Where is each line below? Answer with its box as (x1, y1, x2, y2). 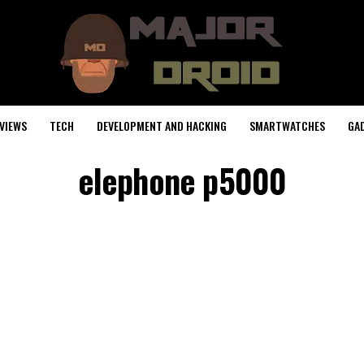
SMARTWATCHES (249, 117, 325, 134)
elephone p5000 (77, 156, 287, 205)
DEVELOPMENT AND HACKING (97, 117, 227, 134)
